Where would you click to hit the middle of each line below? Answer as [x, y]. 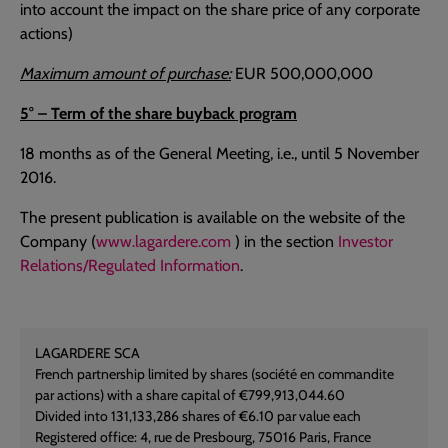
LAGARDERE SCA [87, 353]
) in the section [284, 241]
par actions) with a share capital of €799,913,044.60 [190, 395]
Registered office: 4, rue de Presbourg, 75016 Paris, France [203, 437]
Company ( [58, 241]
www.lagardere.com [163, 241]
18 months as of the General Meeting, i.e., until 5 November [219, 153]
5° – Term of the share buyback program [158, 113]
